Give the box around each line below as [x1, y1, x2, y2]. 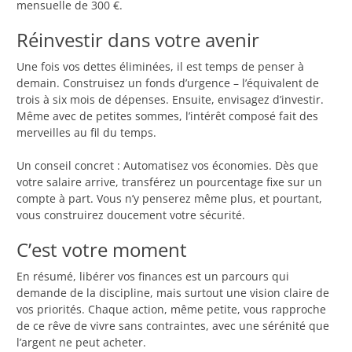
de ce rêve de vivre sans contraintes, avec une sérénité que [16, 318, 329, 334]
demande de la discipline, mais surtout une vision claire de [16, 285, 329, 301]
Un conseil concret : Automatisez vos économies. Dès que [16, 158, 318, 174]
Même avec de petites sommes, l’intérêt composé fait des [16, 108, 318, 124]
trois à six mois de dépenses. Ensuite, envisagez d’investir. [16, 92, 324, 108]
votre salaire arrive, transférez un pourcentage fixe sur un [16, 174, 322, 190]
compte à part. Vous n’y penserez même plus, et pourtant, [16, 191, 322, 207]
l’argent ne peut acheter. [16, 335, 146, 350]
